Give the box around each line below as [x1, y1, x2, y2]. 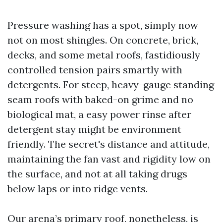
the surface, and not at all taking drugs [7, 167, 187, 180]
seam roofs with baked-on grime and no [7, 93, 193, 106]
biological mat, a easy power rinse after [7, 108, 191, 120]
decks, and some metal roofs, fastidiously [7, 49, 200, 61]
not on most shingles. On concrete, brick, [7, 34, 198, 46]
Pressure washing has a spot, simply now [7, 19, 198, 31]
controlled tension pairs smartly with [7, 63, 182, 76]
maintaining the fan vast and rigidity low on [7, 153, 211, 165]
